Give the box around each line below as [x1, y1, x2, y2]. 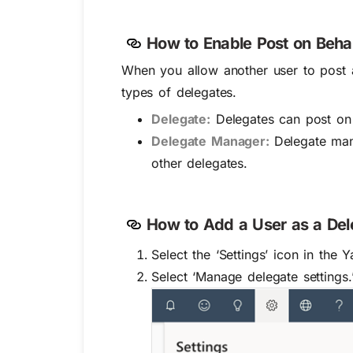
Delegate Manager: [151, 132, 274, 149]
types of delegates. [121, 84, 237, 100]
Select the [151, 246, 216, 262]
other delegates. [151, 154, 247, 171]
